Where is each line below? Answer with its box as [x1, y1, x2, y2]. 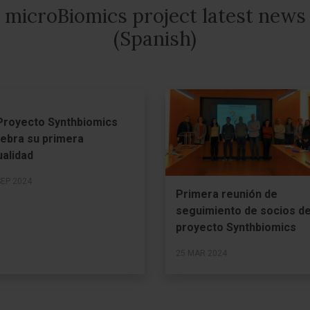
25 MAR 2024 [176, 248, 227, 259]
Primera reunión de [176, 188, 277, 201]
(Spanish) [113, 26, 197, 51]
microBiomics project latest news [4, 3, 306, 28]
